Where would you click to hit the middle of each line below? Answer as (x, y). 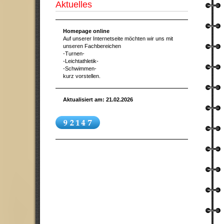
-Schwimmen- (80, 68)
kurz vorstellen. (82, 76)
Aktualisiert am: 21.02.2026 (98, 99)
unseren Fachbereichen (92, 46)
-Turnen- (74, 53)
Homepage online (86, 31)
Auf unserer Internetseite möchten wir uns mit (118, 38)
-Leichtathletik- (81, 61)
